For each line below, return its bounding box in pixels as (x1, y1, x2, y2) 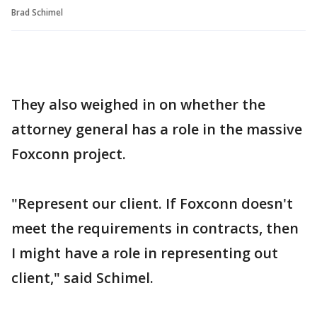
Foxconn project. (11, 144, 126, 164)
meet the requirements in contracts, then (11, 219, 299, 238)
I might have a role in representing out (11, 243, 278, 263)
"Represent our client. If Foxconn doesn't (11, 194, 293, 214)
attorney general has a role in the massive (11, 120, 302, 139)
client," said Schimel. (11, 268, 154, 288)
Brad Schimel (11, 6, 63, 19)
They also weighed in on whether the (11, 95, 265, 115)
